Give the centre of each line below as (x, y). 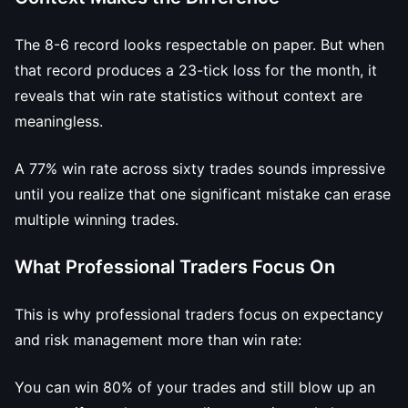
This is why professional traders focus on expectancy (199, 314)
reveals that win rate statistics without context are (189, 96)
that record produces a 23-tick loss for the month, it (196, 70)
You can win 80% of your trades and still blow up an (195, 387)
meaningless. (59, 121)
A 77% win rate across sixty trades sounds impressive (200, 168)
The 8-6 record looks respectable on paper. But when (199, 45)
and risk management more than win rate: (158, 340)
